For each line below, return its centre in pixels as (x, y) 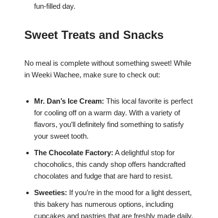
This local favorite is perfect (148, 101)
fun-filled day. (55, 6)
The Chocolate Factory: (74, 153)
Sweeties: (51, 193)
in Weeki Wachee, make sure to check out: (92, 75)
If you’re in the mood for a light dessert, (129, 193)
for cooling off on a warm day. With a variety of (107, 113)
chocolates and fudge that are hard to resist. (103, 176)
